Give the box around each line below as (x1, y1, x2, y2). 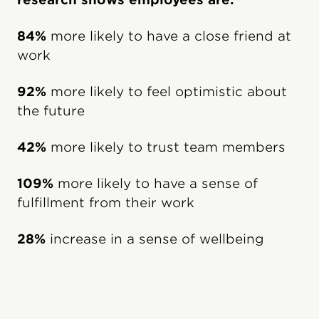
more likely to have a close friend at (46, 28, 291, 43)
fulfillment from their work (17, 194, 194, 210)
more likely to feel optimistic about (46, 83, 287, 99)
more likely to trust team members (46, 139, 286, 155)
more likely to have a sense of (53, 175, 258, 191)
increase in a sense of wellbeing (46, 231, 264, 246)
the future (17, 103, 85, 118)
